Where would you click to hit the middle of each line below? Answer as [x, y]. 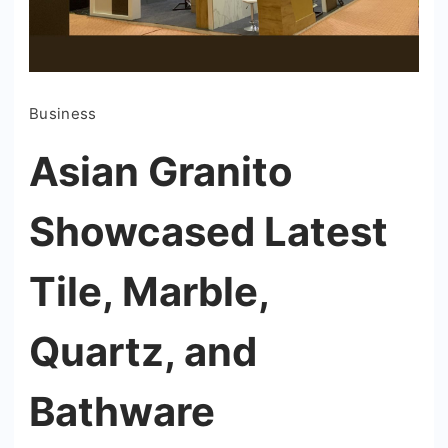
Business [63, 113]
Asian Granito [161, 171]
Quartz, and [143, 351]
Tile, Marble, [149, 291]
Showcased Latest [208, 231]
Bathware [122, 411]
